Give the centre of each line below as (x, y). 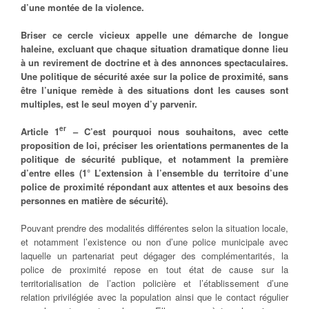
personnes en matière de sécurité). (94, 201)
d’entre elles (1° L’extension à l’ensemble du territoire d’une (154, 173)
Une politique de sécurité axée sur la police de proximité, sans (154, 77)
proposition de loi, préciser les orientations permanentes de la (154, 146)
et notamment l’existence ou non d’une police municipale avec (154, 242)
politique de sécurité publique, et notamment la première (154, 159)
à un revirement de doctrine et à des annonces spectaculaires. (154, 63)
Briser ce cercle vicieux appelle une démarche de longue (154, 35)
